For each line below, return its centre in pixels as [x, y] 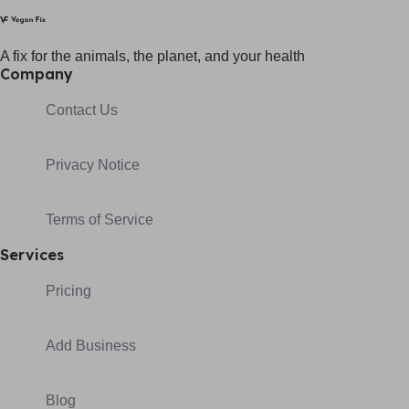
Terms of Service [100, 219]
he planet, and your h [205, 56]
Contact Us [82, 110]
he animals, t [96, 56]
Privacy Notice [93, 164]
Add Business [91, 345]
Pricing [68, 290]
